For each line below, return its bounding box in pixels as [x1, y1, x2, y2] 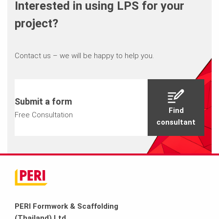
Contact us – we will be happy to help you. [14, 51, 154, 61]
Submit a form [14, 96, 72, 107]
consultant [156, 118, 196, 127]
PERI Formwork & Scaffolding [15, 202, 118, 211]
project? [14, 17, 58, 31]
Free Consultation [14, 110, 73, 120]
